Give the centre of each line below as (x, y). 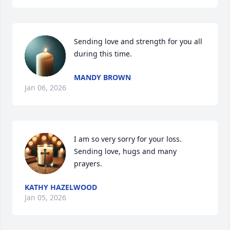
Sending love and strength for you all (138, 41)
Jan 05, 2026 (45, 197)
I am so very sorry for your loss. (128, 139)
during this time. (103, 54)
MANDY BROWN (102, 77)
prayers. (88, 164)
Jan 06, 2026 (45, 88)
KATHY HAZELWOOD (61, 187)
